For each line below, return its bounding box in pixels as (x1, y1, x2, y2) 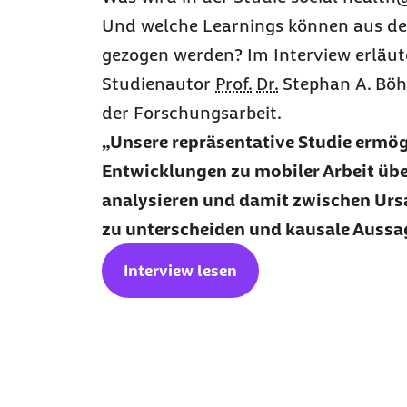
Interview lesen (124, 262, 237, 280)
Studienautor (102, 74, 215, 94)
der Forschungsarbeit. (102, 103, 285, 123)
